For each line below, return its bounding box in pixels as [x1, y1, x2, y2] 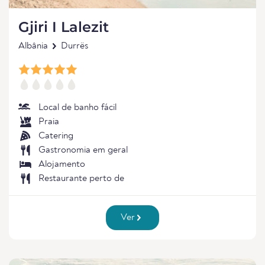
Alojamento [38, 160, 85, 169]
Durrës [61, 41, 88, 51]
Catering [38, 131, 73, 141]
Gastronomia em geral [38, 146, 128, 155]
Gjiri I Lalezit [18, 18, 109, 35]
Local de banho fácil [38, 103, 117, 112]
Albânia [18, 41, 48, 51]
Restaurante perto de [38, 174, 124, 183]
